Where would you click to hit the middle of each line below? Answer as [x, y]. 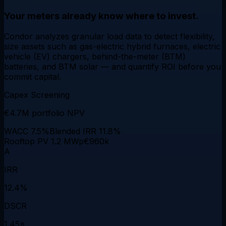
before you [198, 66]
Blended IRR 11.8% [85, 131]
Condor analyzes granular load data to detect [92, 36]
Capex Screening [37, 95]
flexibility [196, 36]
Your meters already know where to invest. [101, 16]
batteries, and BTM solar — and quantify [83, 66]
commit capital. [33, 76]
